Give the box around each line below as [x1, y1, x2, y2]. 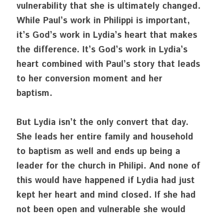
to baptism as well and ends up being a [16, 145, 180, 158]
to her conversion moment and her [16, 73, 162, 85]
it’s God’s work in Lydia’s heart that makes [16, 29, 197, 42]
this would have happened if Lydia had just [16, 174, 195, 187]
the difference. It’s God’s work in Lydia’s [16, 44, 187, 56]
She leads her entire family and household [16, 131, 193, 143]
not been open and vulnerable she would [16, 203, 186, 216]
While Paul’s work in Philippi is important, [16, 15, 190, 27]
